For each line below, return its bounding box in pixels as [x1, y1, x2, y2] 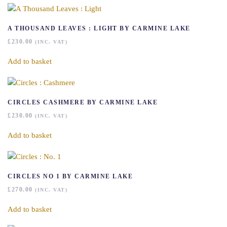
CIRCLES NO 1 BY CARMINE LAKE [8, 173, 133, 180]
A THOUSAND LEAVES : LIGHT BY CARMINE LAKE [8, 25, 191, 32]
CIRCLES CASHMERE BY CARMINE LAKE [8, 99, 158, 106]
